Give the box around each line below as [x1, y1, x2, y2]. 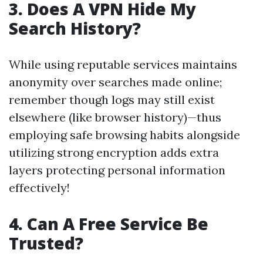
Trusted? [9, 232, 83, 255]
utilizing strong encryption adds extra [9, 145, 219, 160]
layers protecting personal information [9, 163, 225, 178]
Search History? [9, 17, 141, 40]
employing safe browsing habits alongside [9, 127, 240, 143]
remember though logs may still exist [9, 92, 215, 107]
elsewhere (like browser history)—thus [9, 110, 221, 125]
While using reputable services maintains [9, 57, 237, 72]
